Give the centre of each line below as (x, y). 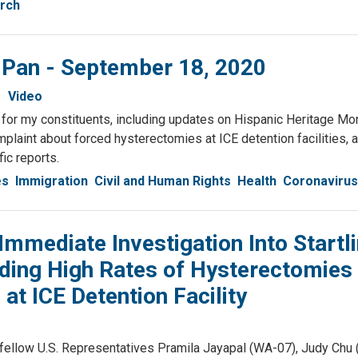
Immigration (52, 181)
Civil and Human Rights (163, 181)
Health (257, 181)
